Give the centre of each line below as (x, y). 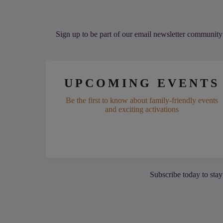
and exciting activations (142, 110)
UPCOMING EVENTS (142, 83)
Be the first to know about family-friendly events (142, 101)
